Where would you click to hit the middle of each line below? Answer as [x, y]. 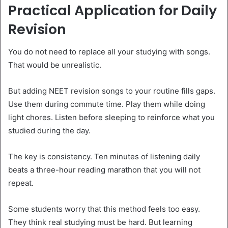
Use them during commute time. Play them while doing [107, 104]
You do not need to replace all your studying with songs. [109, 52]
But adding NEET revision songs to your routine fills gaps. [112, 91]
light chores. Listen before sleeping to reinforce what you [111, 118]
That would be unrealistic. [55, 65]
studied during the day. [49, 131]
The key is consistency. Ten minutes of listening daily [104, 157]
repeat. [21, 183]
